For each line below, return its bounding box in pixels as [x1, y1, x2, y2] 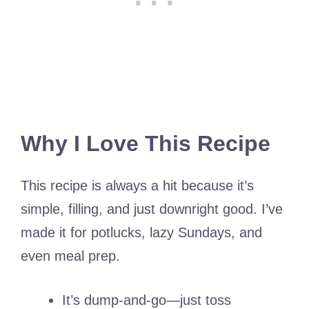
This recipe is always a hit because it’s [21, 178, 254, 194]
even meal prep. [21, 248, 120, 264]
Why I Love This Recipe [21, 131, 270, 157]
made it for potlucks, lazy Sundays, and [21, 225, 262, 241]
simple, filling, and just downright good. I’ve [21, 201, 283, 217]
